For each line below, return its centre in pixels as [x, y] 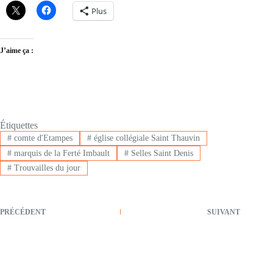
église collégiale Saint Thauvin [145, 138]
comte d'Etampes [42, 138]
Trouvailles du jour [46, 168]
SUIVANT [224, 212]
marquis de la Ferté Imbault [60, 153]
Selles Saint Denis [161, 153]
